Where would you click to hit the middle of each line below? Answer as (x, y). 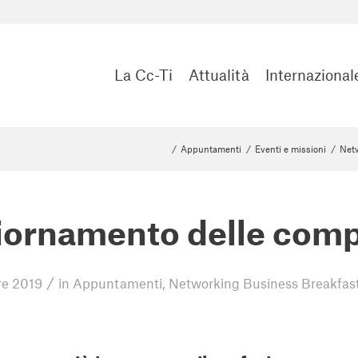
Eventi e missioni (290, 149)
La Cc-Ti (143, 75)
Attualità (219, 75)
